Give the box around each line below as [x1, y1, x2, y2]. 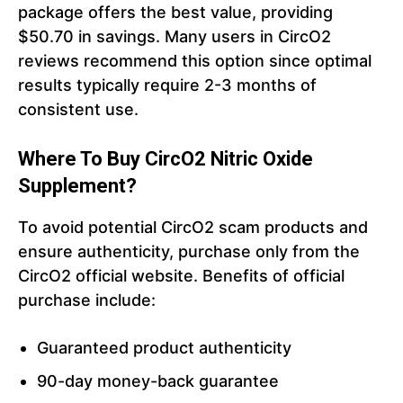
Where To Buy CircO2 [18, 148, 210, 171]
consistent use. [18, 100, 139, 120]
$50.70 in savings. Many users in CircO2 [18, 27, 331, 47]
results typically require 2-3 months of [18, 76, 317, 95]
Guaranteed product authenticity [37, 338, 291, 358]
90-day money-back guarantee [37, 372, 279, 391]
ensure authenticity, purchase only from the [18, 242, 360, 262]
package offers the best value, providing [18, 3, 333, 22]
